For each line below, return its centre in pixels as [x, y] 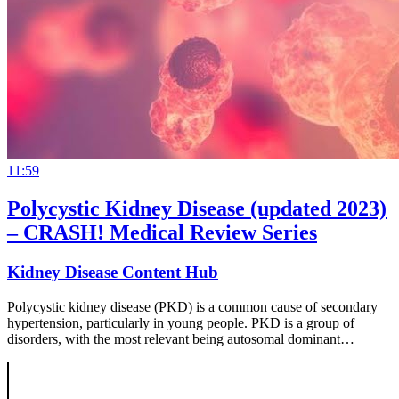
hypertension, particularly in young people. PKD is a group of [181, 322]
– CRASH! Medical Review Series [162, 233]
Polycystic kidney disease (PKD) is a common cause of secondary [192, 306]
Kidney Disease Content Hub [113, 273]
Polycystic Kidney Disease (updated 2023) [197, 209]
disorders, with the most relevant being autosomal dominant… [181, 338]
